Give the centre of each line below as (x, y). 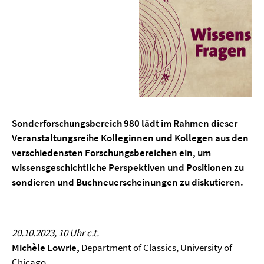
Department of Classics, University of (156, 247)
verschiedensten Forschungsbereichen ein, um (111, 152)
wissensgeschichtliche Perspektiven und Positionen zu (128, 167)
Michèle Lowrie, (46, 247)
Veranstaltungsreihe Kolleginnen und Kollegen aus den (130, 138)
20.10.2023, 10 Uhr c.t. (55, 232)
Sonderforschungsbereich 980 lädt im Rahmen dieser (125, 123)
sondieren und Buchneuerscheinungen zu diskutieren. (128, 182)
